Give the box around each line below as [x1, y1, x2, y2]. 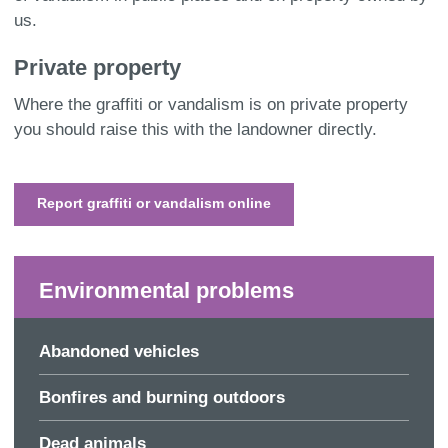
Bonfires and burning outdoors [39, 388, 286, 408]
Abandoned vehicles [39, 341, 200, 361]
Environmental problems [39, 277, 295, 303]
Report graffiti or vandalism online [36, 196, 271, 212]
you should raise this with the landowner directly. [13, 119, 377, 139]
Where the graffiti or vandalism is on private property [13, 94, 408, 114]
